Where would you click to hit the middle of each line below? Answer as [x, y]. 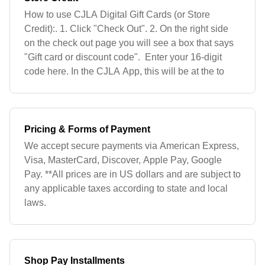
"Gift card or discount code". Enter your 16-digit [123, 57]
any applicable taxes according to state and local [126, 188]
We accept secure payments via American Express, [132, 146]
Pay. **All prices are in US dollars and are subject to [132, 174]
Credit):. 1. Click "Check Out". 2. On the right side [126, 29]
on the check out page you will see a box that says [129, 43]
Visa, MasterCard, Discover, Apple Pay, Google [123, 160]
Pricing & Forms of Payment [87, 129]
